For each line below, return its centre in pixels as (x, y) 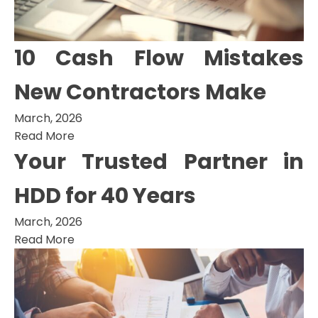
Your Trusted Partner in (159, 161)
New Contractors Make (140, 92)
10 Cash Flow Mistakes (159, 58)
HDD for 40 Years (105, 196)
